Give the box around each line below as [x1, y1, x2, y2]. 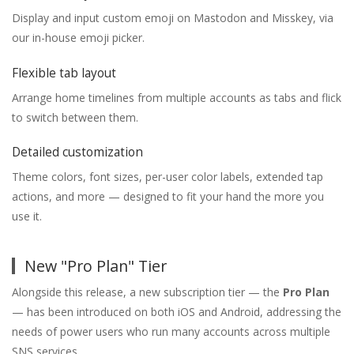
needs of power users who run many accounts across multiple [12, 323, 330, 339]
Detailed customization [12, 144, 143, 161]
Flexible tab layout [12, 64, 116, 81]
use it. [12, 209, 42, 224]
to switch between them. [12, 109, 138, 125]
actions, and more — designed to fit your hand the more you [12, 189, 324, 205]
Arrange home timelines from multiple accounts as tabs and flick [12, 89, 341, 105]
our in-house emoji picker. [12, 30, 145, 46]
